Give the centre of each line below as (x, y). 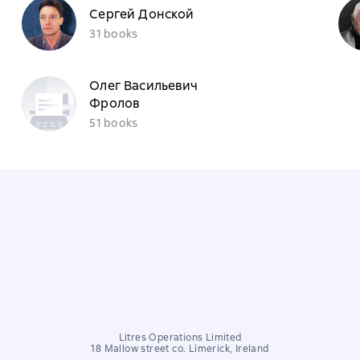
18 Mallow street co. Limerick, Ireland (180, 349)
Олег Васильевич (144, 85)
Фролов (115, 103)
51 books (114, 123)
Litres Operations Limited (180, 337)
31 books (114, 33)
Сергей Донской (142, 14)
